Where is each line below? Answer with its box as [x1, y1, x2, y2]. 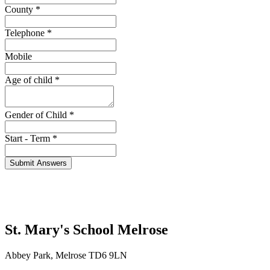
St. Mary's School [5, 222, 118, 238]
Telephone [5, 27, 47, 38]
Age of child [5, 74, 55, 85]
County [5, 4, 36, 14]
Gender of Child [5, 109, 69, 120]
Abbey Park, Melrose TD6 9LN [5, 250, 127, 261]
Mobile [5, 51, 32, 61]
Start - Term [5, 133, 52, 143]
